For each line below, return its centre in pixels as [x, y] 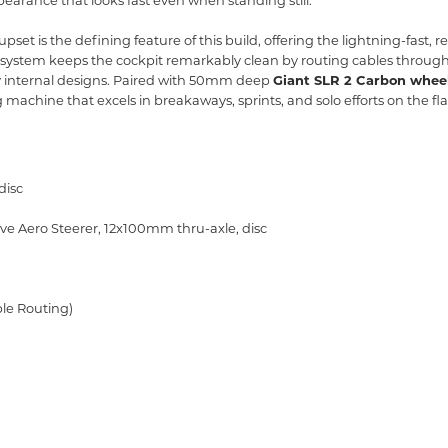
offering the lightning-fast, [346, 40]
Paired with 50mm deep [191, 80]
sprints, [259, 100]
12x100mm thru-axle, [170, 228]
